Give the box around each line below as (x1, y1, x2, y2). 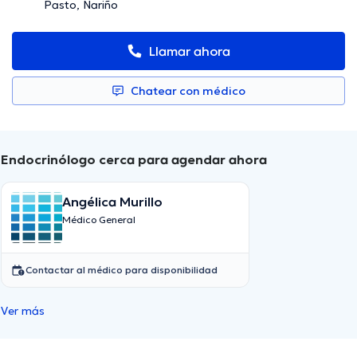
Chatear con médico (131, 84, 245, 99)
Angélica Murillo (62, 194, 163, 210)
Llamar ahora (149, 43, 230, 60)
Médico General (62, 214, 135, 226)
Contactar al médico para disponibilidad (25, 264, 218, 277)
